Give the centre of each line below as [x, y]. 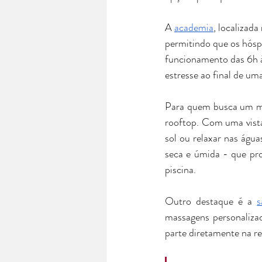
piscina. [180, 170]
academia [194, 28]
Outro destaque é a [211, 201]
